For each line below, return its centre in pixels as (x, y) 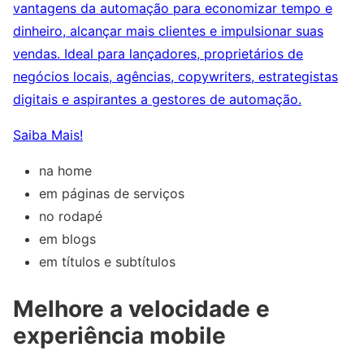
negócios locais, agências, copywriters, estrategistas (175, 77)
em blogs (67, 239)
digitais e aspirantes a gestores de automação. (157, 100)
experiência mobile (119, 336)
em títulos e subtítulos (107, 262)
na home (65, 171)
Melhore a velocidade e (141, 309)
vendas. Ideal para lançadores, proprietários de (158, 54)
